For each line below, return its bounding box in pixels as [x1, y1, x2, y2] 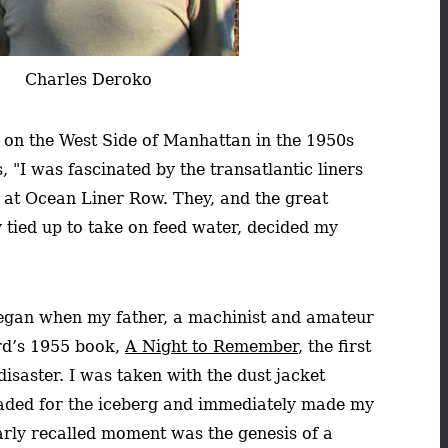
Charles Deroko [25, 69, 152, 89]
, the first [298, 336, 371, 356]
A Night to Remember [125, 336, 298, 356]
